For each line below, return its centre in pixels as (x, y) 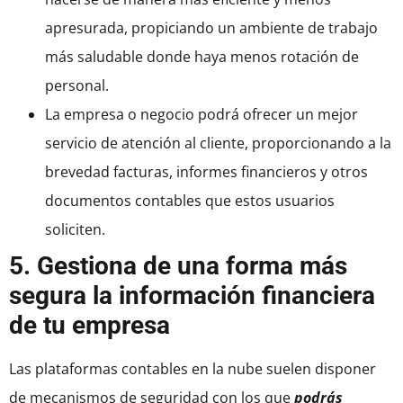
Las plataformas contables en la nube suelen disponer (193, 369)
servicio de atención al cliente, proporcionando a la (218, 143)
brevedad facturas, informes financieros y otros (206, 172)
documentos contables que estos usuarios (190, 201)
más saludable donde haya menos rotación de (202, 57)
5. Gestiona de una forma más (178, 266)
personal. (77, 86)
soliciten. (75, 230)
